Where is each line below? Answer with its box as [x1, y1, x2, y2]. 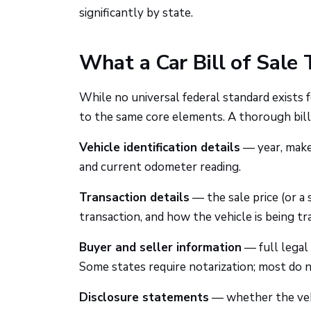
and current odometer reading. [79, 159, 241, 175]
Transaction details [79, 190, 190, 205]
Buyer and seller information [79, 239, 242, 255]
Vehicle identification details [79, 140, 240, 155]
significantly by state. [79, 5, 193, 21]
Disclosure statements [79, 289, 209, 305]
